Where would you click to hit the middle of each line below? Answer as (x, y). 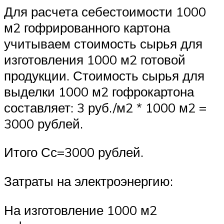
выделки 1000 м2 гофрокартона (99, 91)
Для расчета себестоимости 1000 (105, 11)
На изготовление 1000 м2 (80, 210)
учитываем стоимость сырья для (103, 43)
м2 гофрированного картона (87, 27)
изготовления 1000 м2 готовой (95, 59)
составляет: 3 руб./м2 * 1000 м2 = (105, 107)
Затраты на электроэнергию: (88, 181)
